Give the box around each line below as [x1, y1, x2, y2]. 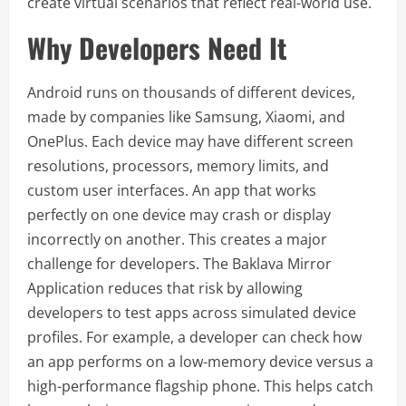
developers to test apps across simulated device [27, 303, 356, 323]
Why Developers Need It [27, 27, 287, 68]
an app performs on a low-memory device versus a [27, 352, 373, 372]
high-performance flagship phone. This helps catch [27, 376, 373, 396]
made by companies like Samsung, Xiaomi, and [27, 107, 345, 127]
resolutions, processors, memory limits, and [27, 156, 329, 176]
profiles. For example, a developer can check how [27, 327, 362, 347]
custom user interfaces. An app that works [27, 180, 316, 200]
